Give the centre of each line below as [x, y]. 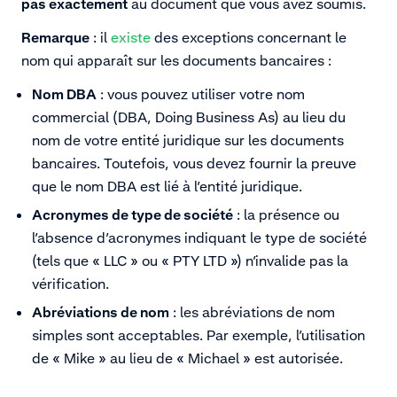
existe [131, 38]
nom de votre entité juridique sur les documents [188, 140]
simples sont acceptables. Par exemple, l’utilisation [198, 335]
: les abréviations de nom [252, 312]
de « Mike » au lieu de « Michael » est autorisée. [187, 358]
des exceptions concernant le [249, 38]
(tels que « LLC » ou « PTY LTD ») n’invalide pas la [190, 261]
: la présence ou [286, 215]
